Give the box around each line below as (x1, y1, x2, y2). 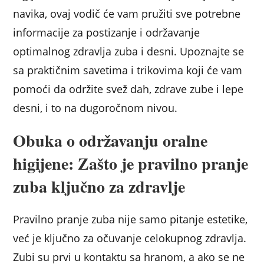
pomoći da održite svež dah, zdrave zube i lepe (13, 82, 244, 97)
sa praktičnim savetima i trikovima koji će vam (13, 63, 243, 78)
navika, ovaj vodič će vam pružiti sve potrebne (13, 6, 241, 21)
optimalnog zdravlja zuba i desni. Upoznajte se (13, 44, 245, 59)
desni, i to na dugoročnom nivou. (13, 101, 178, 115)
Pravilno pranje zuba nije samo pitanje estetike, (13, 212, 248, 227)
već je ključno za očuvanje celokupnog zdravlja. (13, 231, 247, 246)
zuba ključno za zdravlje (13, 174, 186, 199)
